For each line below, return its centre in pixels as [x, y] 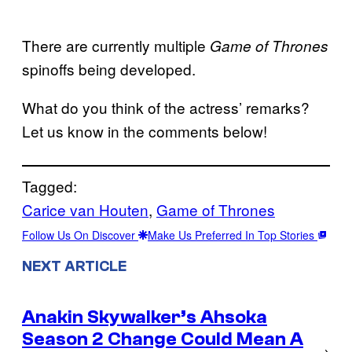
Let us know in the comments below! [145, 130]
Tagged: [49, 185]
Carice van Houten [85, 209]
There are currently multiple [116, 45]
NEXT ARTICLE [74, 266]
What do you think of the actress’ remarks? [166, 107]
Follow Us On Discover [80, 235]
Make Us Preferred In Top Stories [233, 235]
